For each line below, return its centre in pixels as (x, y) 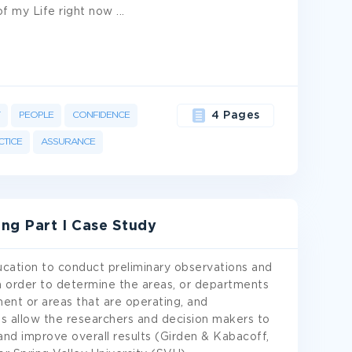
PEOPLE (36, 115)
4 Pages (236, 115)
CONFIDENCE (101, 115)
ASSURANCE (68, 142)
